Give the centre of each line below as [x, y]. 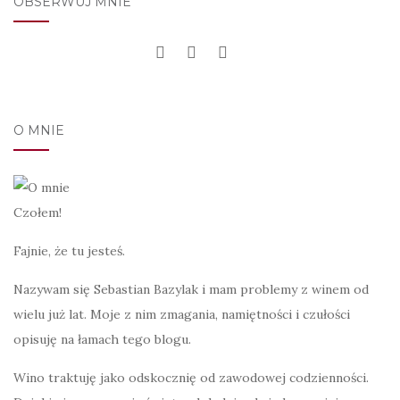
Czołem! [37, 212]
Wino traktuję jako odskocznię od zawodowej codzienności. [191, 377]
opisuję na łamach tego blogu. [102, 339]
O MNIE [39, 130]
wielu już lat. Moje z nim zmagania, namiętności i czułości [182, 314]
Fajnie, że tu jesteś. [69, 250]
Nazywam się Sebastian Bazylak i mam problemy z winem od [191, 289]
